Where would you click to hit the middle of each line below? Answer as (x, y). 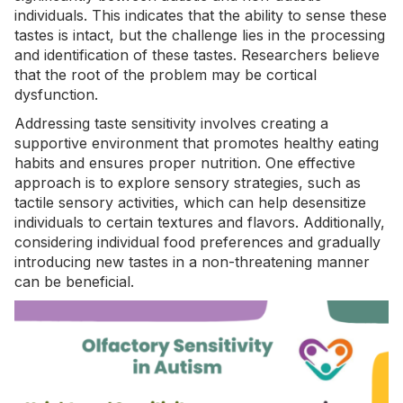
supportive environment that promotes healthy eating (197, 143)
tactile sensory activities (94, 203)
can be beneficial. (74, 282)
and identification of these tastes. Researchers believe (197, 55)
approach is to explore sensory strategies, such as (188, 183)
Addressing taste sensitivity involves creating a (171, 124)
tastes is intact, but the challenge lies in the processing (200, 36)
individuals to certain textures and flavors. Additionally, (200, 223)
